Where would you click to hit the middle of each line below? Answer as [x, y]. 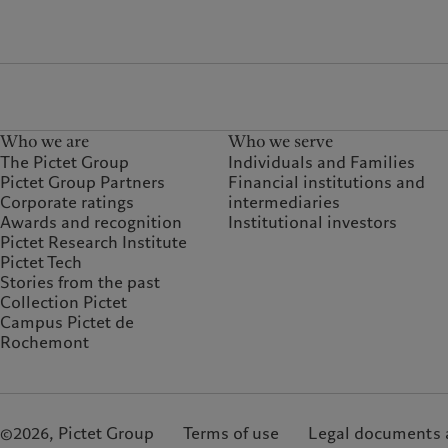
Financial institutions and [327, 183]
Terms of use [231, 434]
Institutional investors [313, 223]
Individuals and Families [322, 163]
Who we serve [281, 142]
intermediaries [284, 203]
